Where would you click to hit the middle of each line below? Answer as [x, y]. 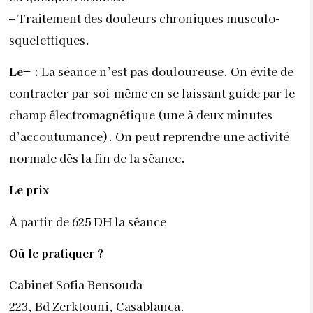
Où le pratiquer [53, 253]
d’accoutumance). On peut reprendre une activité [149, 136]
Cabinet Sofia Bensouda [76, 285]
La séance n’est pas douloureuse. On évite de [167, 71]
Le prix [29, 190]
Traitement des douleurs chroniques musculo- [148, 18]
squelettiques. [49, 39]
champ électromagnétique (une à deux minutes [141, 114]
